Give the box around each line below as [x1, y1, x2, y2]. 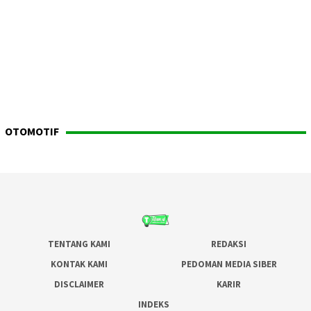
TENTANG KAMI [48, 237, 110, 250]
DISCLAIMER [54, 278, 104, 290]
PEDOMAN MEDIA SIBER [180, 258, 277, 270]
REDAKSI [211, 237, 247, 250]
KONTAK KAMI [51, 258, 108, 270]
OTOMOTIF [5, 124, 59, 138]
